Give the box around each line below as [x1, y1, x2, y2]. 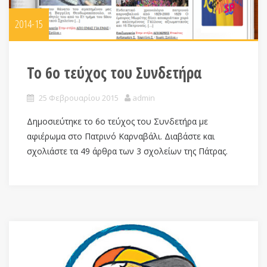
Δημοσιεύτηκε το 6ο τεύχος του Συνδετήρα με [27, 116, 208, 128]
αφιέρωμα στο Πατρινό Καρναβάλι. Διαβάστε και [27, 131, 215, 142]
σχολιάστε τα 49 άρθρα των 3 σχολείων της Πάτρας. [27, 145, 232, 157]
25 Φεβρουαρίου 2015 [39, 92, 119, 104]
